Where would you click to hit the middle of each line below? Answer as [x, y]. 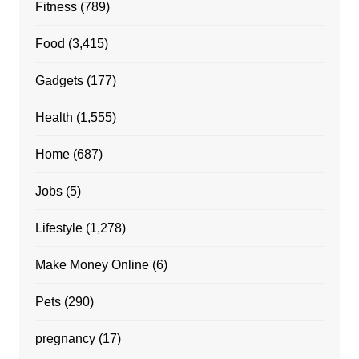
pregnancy [65, 339]
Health [54, 118]
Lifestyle [58, 228]
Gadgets [59, 81]
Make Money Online [92, 265]
